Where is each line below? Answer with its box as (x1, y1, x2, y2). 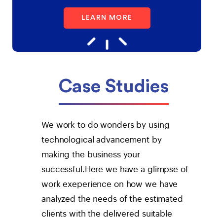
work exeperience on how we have (41, 180, 178, 188)
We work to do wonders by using (41, 120, 170, 129)
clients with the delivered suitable (41, 209, 172, 218)
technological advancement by (41, 135, 162, 144)
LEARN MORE (81, 14, 133, 21)
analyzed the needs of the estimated (41, 194, 183, 203)
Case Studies (58, 76, 169, 96)
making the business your (41, 150, 140, 159)
